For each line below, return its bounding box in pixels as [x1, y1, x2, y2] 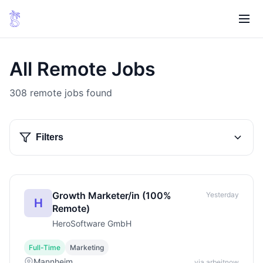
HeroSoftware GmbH [52, 218, 131, 228]
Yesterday [206, 190, 239, 199]
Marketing [70, 243, 104, 252]
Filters [36, 132, 63, 142]
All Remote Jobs [9, 58, 156, 80]
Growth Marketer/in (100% [52, 190, 171, 201]
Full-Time [29, 243, 60, 252]
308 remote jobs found [9, 87, 112, 99]
